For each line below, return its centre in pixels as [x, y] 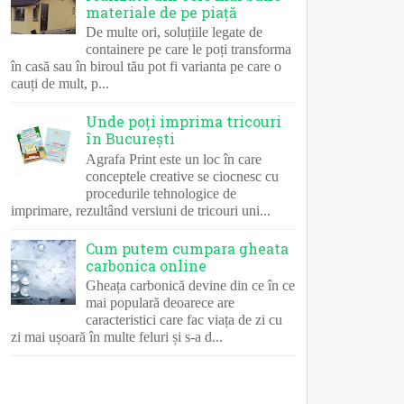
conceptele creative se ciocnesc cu [183, 176]
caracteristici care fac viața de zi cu [184, 320]
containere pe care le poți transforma [189, 50]
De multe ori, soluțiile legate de [174, 32]
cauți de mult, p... [60, 84]
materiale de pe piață [162, 12]
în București [131, 139]
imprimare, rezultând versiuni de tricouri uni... [141, 210]
